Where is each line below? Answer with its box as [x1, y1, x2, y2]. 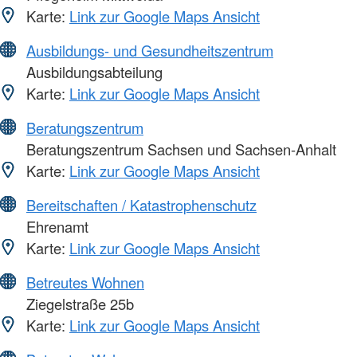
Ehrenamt [22, 215, 88, 237]
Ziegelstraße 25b [22, 292, 134, 314]
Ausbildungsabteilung [22, 61, 163, 82]
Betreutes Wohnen [26, 271, 144, 292]
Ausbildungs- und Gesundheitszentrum [26, 39, 273, 61]
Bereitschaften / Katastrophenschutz [26, 194, 257, 215]
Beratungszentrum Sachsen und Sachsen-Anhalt [22, 138, 336, 159]
